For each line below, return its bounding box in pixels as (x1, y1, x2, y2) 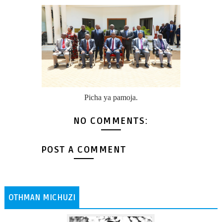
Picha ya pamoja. (84, 93, 138, 102)
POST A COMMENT (41, 144, 126, 156)
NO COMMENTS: (73, 115, 149, 127)
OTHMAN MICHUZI (8, 192, 75, 203)
